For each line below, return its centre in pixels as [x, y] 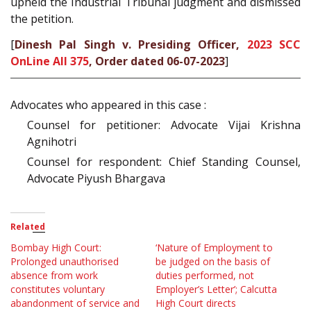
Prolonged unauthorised [65, 262]
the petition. [42, 19]
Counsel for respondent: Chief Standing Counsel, [164, 162]
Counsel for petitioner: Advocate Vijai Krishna [164, 125]
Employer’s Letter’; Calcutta [216, 289]
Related [28, 227]
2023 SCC [274, 44]
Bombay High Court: [56, 248]
